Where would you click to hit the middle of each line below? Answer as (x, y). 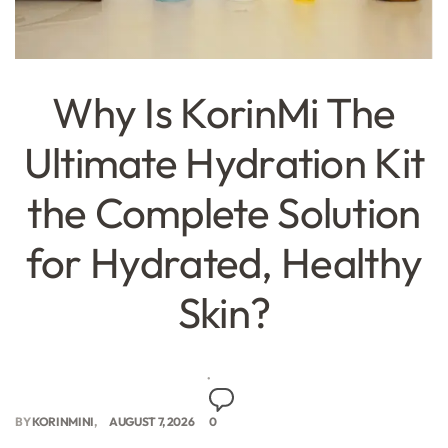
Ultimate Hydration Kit (224, 163)
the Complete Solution (224, 213)
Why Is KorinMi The (224, 113)
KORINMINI (63, 421)
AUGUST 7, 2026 (151, 421)
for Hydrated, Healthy (224, 263)
